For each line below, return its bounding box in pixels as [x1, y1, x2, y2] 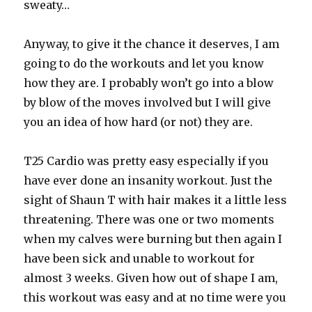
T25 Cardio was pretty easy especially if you [24, 154, 270, 168]
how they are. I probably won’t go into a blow [24, 76, 274, 90]
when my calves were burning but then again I [24, 232, 283, 246]
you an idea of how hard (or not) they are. [24, 115, 253, 129]
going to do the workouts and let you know [24, 56, 265, 70]
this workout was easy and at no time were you [24, 290, 287, 304]
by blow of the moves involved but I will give [24, 95, 272, 109]
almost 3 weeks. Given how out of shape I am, [24, 271, 279, 285]
